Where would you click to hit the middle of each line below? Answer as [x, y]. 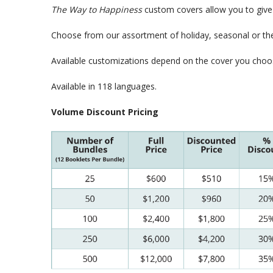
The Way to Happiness [97, 9]
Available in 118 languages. [104, 86]
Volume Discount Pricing [105, 112]
